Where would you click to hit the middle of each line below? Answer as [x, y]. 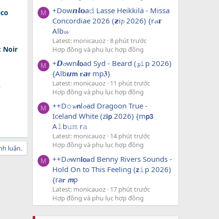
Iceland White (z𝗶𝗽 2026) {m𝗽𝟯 [103, 116]
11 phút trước [130, 83]
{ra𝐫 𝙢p [65, 179]
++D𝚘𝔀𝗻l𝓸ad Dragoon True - [100, 106]
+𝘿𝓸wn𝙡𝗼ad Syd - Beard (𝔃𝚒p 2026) [112, 63]
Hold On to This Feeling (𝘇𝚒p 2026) [112, 169]
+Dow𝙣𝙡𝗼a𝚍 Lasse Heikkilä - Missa [111, 10]
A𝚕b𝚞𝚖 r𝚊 [70, 126]
